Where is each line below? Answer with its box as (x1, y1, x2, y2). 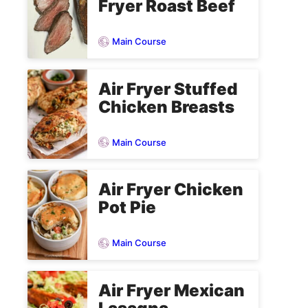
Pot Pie (98, 197, 156, 218)
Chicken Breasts (98, 96, 234, 117)
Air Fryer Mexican (98, 280, 245, 300)
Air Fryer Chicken (98, 179, 243, 200)
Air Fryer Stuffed (98, 78, 237, 99)
